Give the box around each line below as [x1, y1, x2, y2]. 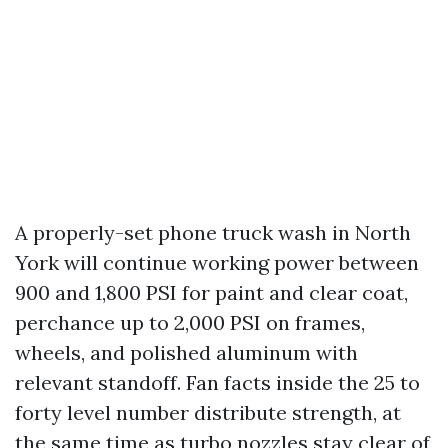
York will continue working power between [15, 250, 419, 275]
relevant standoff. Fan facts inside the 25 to [15, 370, 420, 395]
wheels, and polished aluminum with [15, 340, 358, 365]
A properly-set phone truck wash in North [15, 220, 411, 245]
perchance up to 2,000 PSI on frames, [15, 310, 365, 335]
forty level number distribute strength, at [15, 400, 401, 425]
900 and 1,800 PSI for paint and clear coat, [15, 280, 408, 305]
